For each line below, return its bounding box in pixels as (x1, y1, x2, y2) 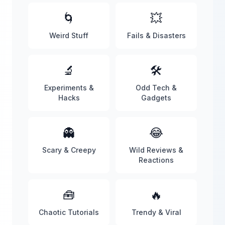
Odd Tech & (136, 83, 177, 92)
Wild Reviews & (129, 146, 183, 154)
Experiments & (44, 83, 94, 92)
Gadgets (141, 93, 171, 102)
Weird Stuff (49, 31, 88, 40)
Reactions (139, 156, 174, 164)
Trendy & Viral (131, 208, 181, 216)
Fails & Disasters (127, 31, 186, 40)
